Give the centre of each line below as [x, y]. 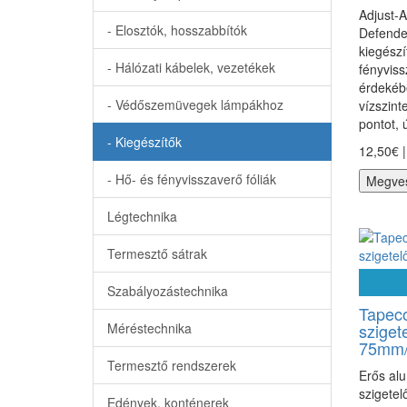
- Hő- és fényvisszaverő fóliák [192, 179]
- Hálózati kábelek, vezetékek [191, 67]
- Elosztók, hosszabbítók [177, 30]
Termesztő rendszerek [172, 365]
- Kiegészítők [144, 142]
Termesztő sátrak [157, 253]
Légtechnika [142, 216]
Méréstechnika [149, 328]
